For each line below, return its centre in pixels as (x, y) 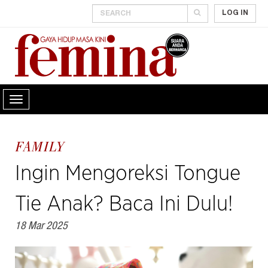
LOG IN (235, 13)
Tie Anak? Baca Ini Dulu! (124, 204)
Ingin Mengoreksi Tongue (128, 174)
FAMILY (40, 149)
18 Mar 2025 (41, 227)
